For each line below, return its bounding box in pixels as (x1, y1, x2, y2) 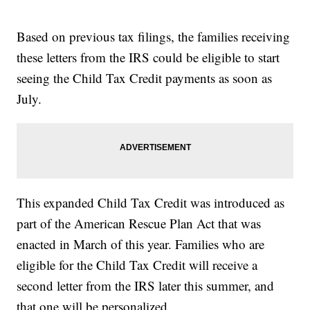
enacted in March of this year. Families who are (17, 235, 265, 253)
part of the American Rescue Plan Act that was (17, 215, 262, 232)
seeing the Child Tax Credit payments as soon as (17, 69, 273, 87)
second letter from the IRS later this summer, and (17, 277, 275, 295)
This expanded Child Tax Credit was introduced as (17, 194, 285, 212)
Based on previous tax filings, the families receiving (17, 28, 291, 46)
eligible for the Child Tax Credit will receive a (17, 256, 258, 274)
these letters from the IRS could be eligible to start (17, 48, 280, 66)
